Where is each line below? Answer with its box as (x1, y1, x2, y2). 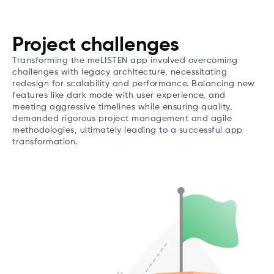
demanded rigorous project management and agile (12, 114, 232, 124)
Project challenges (12, 35, 179, 56)
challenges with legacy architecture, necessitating (12, 68, 227, 77)
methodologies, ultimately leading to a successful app (12, 126, 243, 135)
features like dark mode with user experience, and (12, 91, 226, 100)
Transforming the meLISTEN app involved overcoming (12, 56, 238, 65)
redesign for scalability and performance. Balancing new (12, 80, 255, 89)
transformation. (12, 138, 78, 147)
